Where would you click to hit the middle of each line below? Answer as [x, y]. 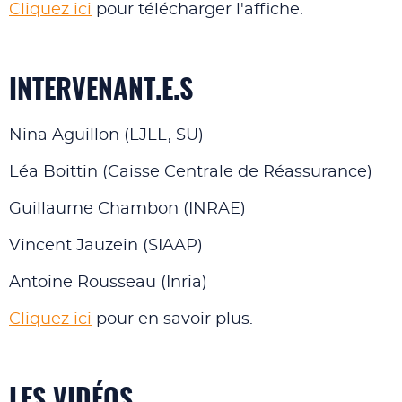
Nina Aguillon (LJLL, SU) [106, 135]
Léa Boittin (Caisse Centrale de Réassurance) [191, 172]
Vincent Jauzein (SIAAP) [106, 246]
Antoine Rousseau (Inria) [108, 283]
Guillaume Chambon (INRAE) [127, 209]
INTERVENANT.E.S [101, 92]
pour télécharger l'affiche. [197, 10]
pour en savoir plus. [172, 319]
